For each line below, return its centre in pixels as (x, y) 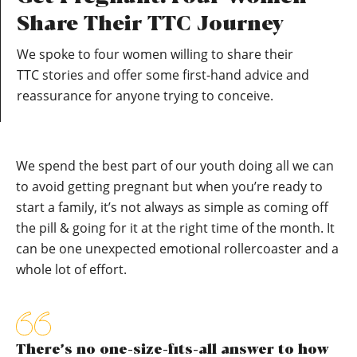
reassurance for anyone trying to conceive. (145, 96)
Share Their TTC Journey (150, 25)
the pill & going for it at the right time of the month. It (175, 228)
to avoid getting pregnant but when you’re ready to (169, 186)
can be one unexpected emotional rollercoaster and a (177, 249)
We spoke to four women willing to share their (155, 54)
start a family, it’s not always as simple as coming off (172, 207)
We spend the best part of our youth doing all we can (175, 166)
